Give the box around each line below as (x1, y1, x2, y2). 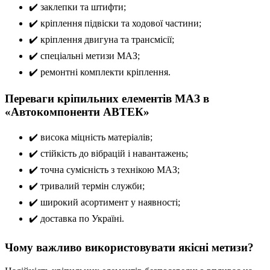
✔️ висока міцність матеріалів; (29, 131, 152, 142)
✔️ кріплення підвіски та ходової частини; (29, 18, 201, 29)
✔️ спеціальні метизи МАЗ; (29, 51, 140, 61)
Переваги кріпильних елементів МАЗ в (5, 92, 209, 105)
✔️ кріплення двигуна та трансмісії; (29, 34, 174, 45)
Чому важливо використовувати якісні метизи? (5, 240, 254, 254)
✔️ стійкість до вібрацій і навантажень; (29, 148, 188, 159)
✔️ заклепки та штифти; (29, 2, 126, 13)
